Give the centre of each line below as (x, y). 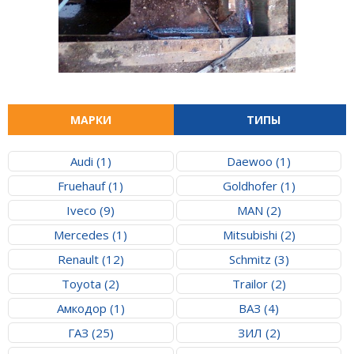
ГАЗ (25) (90, 333)
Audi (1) (90, 161)
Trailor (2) (259, 284)
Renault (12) (90, 259)
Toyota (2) (91, 284)
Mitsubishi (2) (259, 235)
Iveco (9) (91, 210)
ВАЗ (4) (259, 308)
